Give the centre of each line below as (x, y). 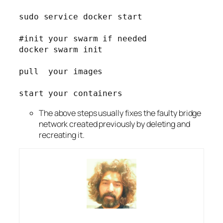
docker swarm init (61, 50)
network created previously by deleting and (114, 124)
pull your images (61, 72)
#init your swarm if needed (83, 39)
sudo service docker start (81, 17)
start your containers (71, 94)
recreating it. (62, 135)
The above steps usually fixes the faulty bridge (120, 113)
